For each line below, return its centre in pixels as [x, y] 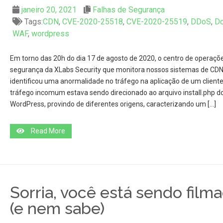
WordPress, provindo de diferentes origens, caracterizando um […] [113, 104]
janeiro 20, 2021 [49, 10]
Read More [48, 131]
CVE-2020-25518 [92, 22]
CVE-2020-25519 [157, 22]
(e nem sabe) [57, 208]
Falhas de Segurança [128, 10]
